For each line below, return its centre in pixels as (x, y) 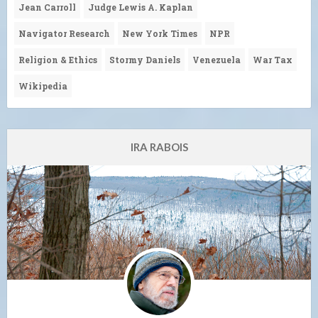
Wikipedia (43, 86)
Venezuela (216, 60)
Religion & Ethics (58, 60)
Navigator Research (64, 33)
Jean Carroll (47, 7)
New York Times (160, 33)
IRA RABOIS (159, 147)
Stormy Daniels (145, 60)
